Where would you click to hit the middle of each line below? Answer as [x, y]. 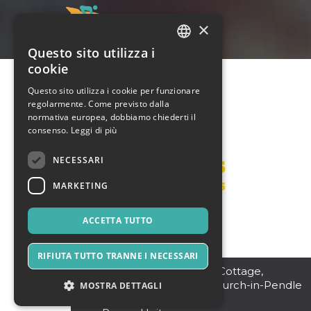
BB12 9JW [129, 299]
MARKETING [81, 185]
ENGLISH [196, 81]
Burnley [123, 271]
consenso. [48, 130]
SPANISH [196, 104]
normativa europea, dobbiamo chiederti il [112, 117]
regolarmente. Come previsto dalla [99, 104]
